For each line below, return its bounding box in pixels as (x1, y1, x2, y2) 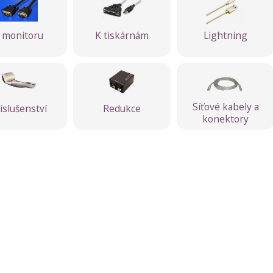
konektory (202, 112, 249, 126)
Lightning (204, 28, 247, 42)
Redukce (103, 101, 141, 115)
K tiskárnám (95, 28, 149, 42)
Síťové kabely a (192, 100, 259, 113)
